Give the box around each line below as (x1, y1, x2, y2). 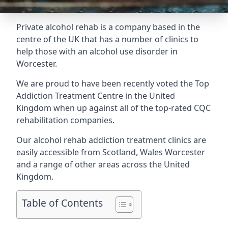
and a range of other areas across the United (16, 159, 190, 170)
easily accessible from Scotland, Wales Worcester (16, 147, 205, 158)
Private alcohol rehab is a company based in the (16, 21, 200, 33)
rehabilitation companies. (16, 115, 115, 126)
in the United (123, 90, 175, 101)
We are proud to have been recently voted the (16, 78, 195, 89)
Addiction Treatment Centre (16, 90, 123, 101)
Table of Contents (22, 196, 103, 210)
